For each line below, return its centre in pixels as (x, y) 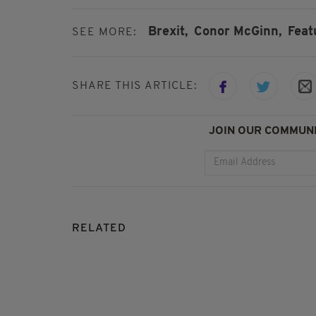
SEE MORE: (104, 32)
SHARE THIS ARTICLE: (135, 86)
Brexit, (168, 32)
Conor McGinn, (238, 32)
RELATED (99, 228)
